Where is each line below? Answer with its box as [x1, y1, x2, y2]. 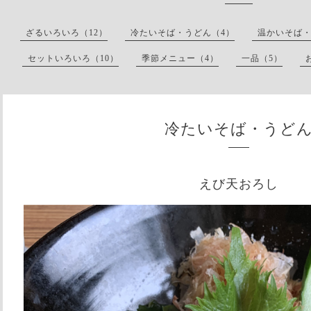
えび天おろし [199, 176, 278, 191]
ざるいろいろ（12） [26, 28, 108, 37]
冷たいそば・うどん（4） [131, 28, 235, 37]
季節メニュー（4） [142, 53, 219, 63]
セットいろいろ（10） [28, 53, 119, 63]
